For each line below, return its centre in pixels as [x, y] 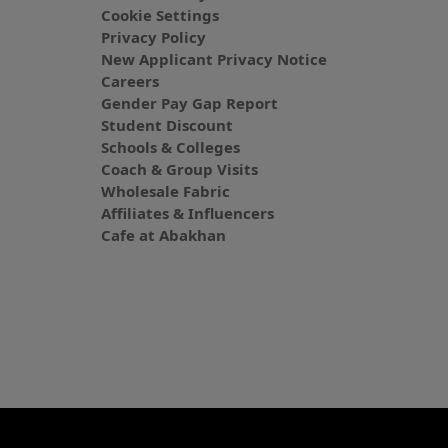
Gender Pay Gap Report [189, 103]
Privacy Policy [153, 37]
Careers [129, 81]
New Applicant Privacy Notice [213, 59]
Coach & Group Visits [179, 169]
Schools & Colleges [170, 147]
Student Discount [166, 125]
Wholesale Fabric [165, 191]
